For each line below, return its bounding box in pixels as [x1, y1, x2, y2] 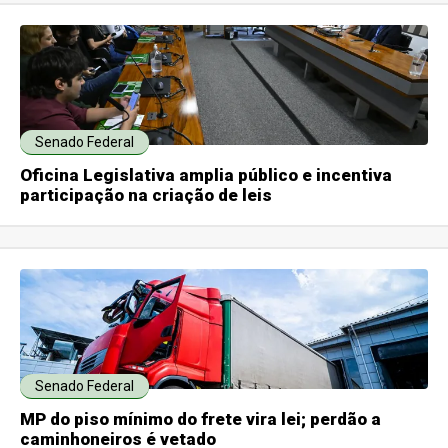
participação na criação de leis [20, 185, 273, 206]
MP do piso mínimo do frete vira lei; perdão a [20, 409, 382, 430]
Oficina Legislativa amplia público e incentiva [20, 165, 393, 186]
